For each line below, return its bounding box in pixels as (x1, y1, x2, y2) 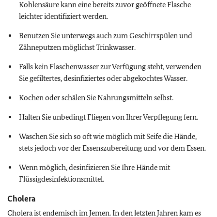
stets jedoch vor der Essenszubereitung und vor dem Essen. (19, 143, 206, 153)
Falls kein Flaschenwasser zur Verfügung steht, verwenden (19, 62, 201, 71)
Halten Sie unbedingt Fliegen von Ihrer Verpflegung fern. (19, 112, 198, 122)
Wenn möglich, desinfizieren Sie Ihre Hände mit (19, 163, 170, 172)
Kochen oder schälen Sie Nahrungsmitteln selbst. (19, 93, 173, 102)
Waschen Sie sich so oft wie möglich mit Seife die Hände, (19, 132, 197, 141)
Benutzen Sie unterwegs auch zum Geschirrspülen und (19, 31, 192, 40)
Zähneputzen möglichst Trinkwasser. (19, 43, 136, 52)
